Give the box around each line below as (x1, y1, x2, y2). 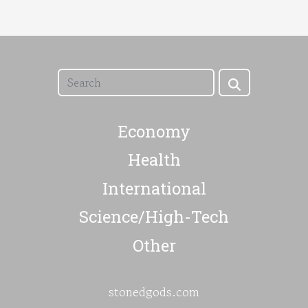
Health (127, 148, 181, 171)
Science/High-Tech (79, 206, 229, 228)
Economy (118, 120, 190, 142)
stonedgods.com (109, 283, 199, 300)
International (102, 177, 206, 199)
